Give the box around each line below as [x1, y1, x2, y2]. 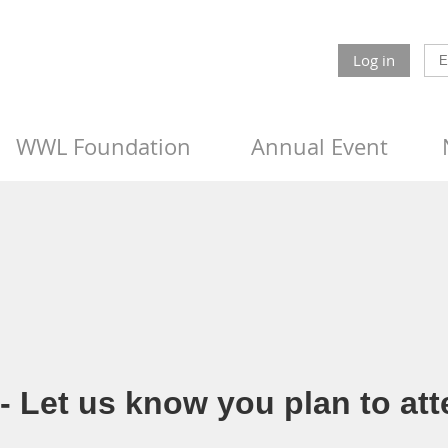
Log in [353, 50, 395, 70]
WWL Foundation [16, 132, 191, 161]
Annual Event [251, 132, 388, 161]
